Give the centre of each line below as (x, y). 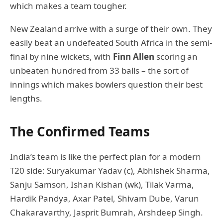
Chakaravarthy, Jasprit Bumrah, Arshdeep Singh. (107, 212)
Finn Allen (134, 56)
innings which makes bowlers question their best (106, 84)
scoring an (176, 56)
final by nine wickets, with (61, 56)
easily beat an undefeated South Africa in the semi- (111, 42)
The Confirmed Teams (80, 131)
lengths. (26, 98)
